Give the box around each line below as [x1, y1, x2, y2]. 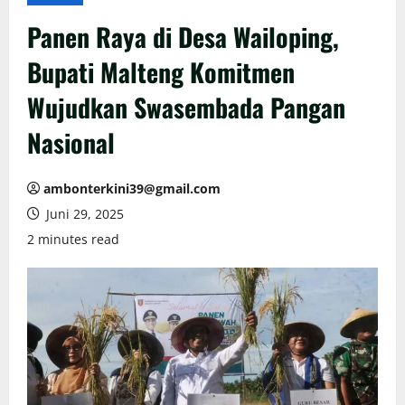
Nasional [27, 123, 115, 161]
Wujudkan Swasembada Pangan [27, 88, 345, 126]
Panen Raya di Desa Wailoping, [27, 17, 339, 55]
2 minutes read [27, 230, 119, 248]
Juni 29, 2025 [42, 204, 124, 222]
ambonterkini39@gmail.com [43, 179, 221, 197]
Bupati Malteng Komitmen [27, 52, 295, 90]
